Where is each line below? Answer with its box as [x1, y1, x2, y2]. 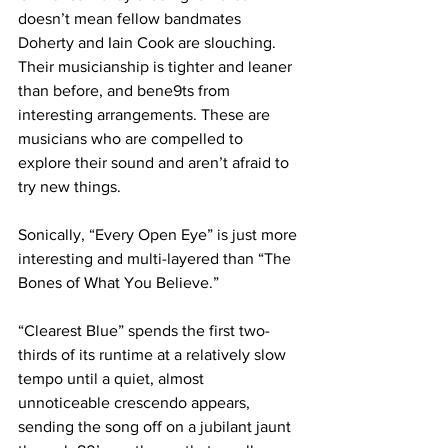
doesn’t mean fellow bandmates [18, 9, 245, 27]
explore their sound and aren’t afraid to [18, 153, 293, 171]
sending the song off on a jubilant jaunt [18, 417, 295, 435]
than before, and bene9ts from [18, 81, 234, 99]
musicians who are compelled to [18, 129, 247, 147]
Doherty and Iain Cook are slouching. [18, 33, 280, 51]
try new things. [18, 177, 121, 195]
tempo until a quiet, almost [18, 369, 208, 387]
